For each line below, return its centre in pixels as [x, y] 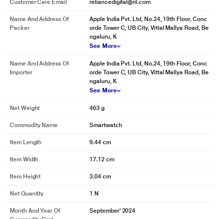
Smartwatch [106, 125]
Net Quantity [27, 194]
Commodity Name [34, 125]
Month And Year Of [35, 211]
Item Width [24, 159]
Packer [20, 28]
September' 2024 [113, 211]
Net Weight [25, 108]
